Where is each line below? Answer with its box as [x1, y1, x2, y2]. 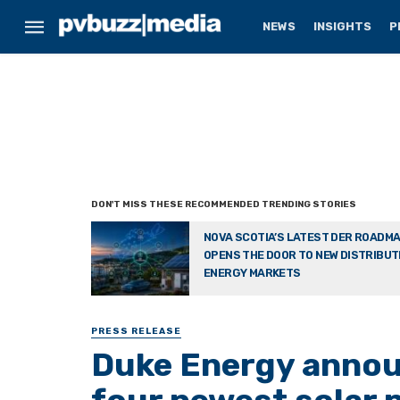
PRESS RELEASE [91, 326, 181, 337]
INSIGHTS [313, 20, 372, 33]
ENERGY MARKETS [204, 266, 301, 279]
